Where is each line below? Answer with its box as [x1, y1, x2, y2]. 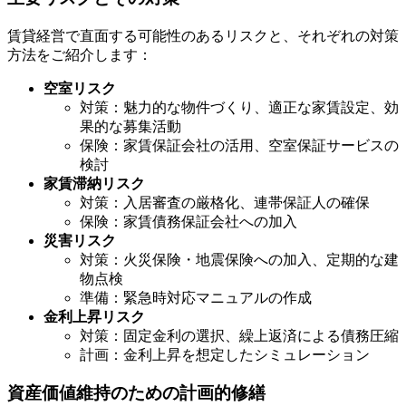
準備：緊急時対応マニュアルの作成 [80, 289, 312, 305]
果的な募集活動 [80, 118, 181, 134]
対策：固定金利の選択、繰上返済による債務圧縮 [80, 327, 399, 343]
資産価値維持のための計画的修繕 [7, 383, 266, 403]
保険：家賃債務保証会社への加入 [80, 213, 297, 229]
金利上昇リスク [43, 308, 145, 324]
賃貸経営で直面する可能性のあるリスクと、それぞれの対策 [7, 27, 399, 43]
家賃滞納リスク [43, 175, 145, 191]
